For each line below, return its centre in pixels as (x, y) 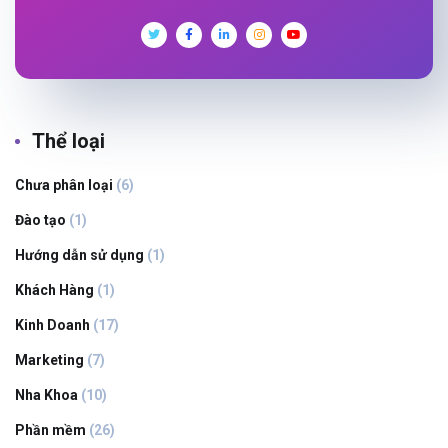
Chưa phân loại (64, 184)
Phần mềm (50, 429)
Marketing (49, 359)
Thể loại (68, 140)
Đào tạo (40, 219)
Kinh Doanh (52, 324)
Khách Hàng (54, 289)
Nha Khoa (46, 394)
